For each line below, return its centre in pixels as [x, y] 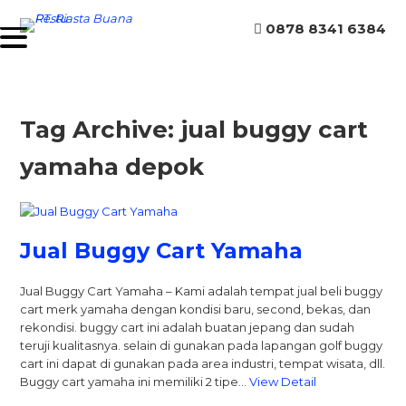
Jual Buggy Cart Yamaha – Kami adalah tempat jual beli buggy [202, 290]
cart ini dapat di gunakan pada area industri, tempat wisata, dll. [203, 363]
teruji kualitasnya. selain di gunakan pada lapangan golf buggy [202, 345]
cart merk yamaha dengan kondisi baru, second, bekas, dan [196, 309]
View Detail [283, 381]
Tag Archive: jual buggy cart [194, 130]
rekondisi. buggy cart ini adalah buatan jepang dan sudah [188, 327]
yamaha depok [112, 167]
